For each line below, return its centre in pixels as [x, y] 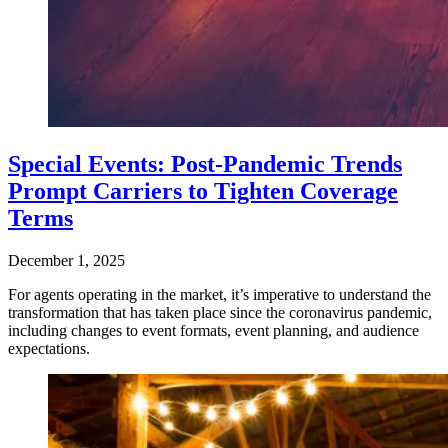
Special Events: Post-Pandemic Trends [205, 164]
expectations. [49, 349]
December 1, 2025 [66, 261]
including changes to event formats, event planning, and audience [213, 331]
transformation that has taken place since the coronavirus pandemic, [220, 313]
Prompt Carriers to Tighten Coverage [203, 191]
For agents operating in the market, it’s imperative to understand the [219, 295]
